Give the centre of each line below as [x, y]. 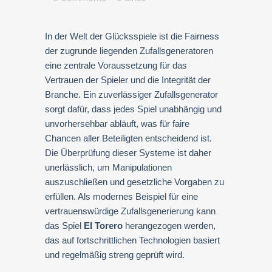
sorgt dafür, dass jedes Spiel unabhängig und [133, 109]
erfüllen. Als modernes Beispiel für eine [121, 196]
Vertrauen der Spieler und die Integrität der [128, 80]
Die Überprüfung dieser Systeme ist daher [128, 153]
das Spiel [64, 226]
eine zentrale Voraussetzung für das [116, 65]
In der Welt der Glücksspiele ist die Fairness [132, 36]
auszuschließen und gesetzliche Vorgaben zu [134, 182]
